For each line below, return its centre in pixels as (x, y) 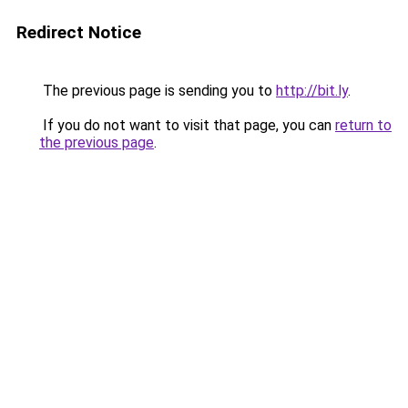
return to (363, 125)
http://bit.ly (312, 91)
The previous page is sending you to (158, 91)
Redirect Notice (79, 32)
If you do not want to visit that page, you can (187, 125)
